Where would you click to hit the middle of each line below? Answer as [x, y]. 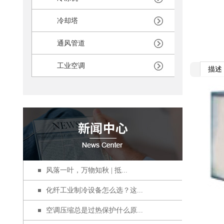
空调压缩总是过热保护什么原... [94, 210]
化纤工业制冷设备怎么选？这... [94, 190]
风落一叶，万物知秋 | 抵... [87, 170]
